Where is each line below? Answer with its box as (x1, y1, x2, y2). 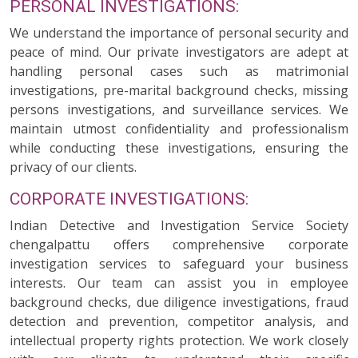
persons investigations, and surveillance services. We (10, 101, 348, 118)
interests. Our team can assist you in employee (10, 274, 348, 292)
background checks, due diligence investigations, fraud (10, 293, 348, 311)
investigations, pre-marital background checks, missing (10, 82, 348, 99)
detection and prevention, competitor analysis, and (10, 312, 348, 330)
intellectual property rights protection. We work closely (10, 332, 348, 349)
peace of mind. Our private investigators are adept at (10, 43, 348, 61)
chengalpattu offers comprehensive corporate (10, 236, 348, 253)
